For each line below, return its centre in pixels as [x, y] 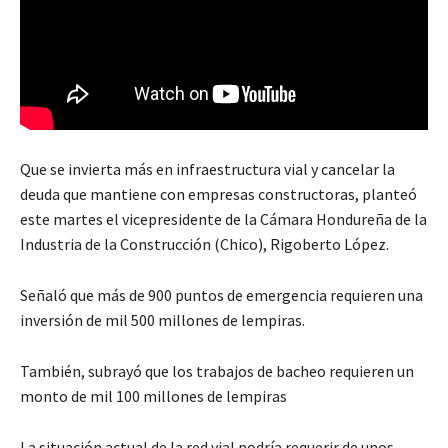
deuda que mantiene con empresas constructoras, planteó [218, 193]
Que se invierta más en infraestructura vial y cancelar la [207, 168]
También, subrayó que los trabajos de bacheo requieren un [217, 370]
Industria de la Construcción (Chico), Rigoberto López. [204, 243]
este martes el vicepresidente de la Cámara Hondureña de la [223, 218]
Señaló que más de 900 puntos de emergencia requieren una [221, 294]
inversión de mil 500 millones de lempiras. [162, 319]
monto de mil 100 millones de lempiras [153, 395]
